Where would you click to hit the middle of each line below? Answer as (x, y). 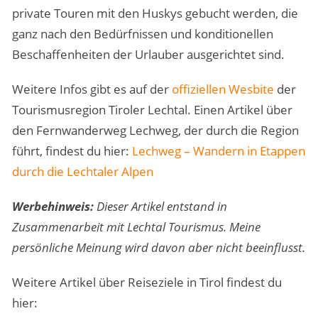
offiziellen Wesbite (223, 89)
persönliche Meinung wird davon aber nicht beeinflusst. (158, 248)
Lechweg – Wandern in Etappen (218, 151)
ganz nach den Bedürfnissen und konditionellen (142, 34)
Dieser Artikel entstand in (160, 207)
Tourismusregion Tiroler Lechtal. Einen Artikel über (152, 110)
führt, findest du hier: (72, 151)
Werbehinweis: (53, 207)
